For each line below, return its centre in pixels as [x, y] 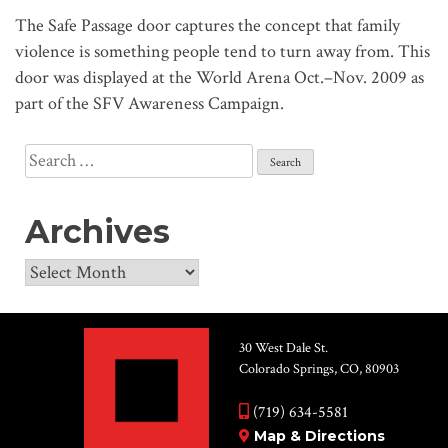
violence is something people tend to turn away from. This [222, 51]
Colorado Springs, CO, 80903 [319, 368]
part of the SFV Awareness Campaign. [149, 103]
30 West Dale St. [283, 347]
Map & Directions [319, 435]
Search [47, 155]
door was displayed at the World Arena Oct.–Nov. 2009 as [219, 77]
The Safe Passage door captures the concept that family [207, 25]
